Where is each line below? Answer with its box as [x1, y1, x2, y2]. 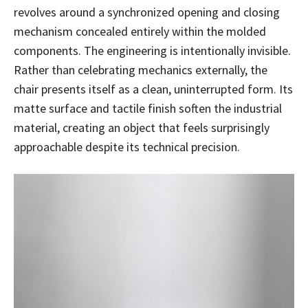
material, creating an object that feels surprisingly [14, 120, 269, 136]
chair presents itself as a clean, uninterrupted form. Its [14, 81, 293, 98]
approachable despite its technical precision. [14, 139, 240, 155]
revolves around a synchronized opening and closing [14, 4, 280, 21]
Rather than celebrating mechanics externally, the [14, 62, 267, 78]
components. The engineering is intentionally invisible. [14, 43, 291, 59]
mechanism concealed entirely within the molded [14, 23, 266, 40]
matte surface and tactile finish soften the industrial [14, 100, 282, 117]
